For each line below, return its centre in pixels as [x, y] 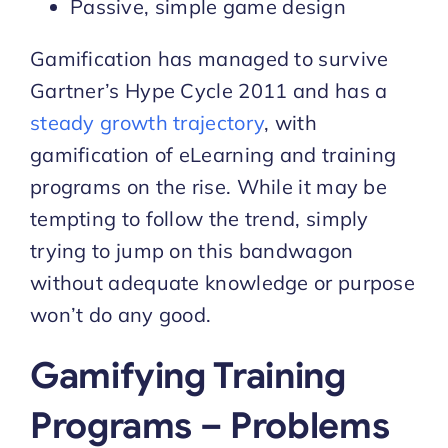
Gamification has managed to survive [209, 58]
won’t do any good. [120, 314]
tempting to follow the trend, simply [199, 218]
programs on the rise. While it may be [208, 186]
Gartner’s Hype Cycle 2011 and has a [208, 90]
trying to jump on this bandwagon [191, 250]
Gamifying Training [187, 375]
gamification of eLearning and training [213, 154]
